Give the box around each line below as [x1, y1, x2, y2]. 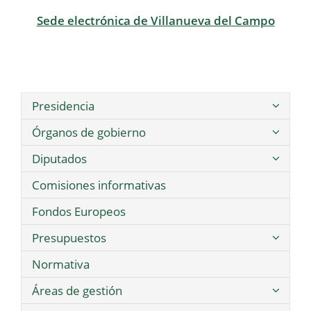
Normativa [32, 256, 90, 273]
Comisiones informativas [32, 177, 166, 194]
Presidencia [32, 98, 94, 115]
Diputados [32, 151, 87, 167]
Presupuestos [32, 230, 106, 246]
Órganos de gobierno [32, 124, 146, 141]
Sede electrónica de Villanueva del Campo [36, 12, 275, 28]
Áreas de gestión [32, 283, 122, 299]
